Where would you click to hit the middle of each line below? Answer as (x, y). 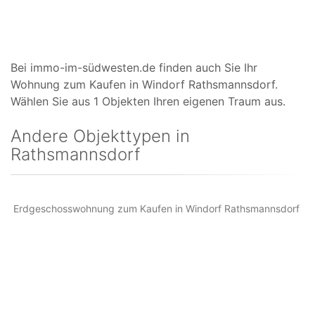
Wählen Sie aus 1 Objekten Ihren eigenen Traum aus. (148, 101)
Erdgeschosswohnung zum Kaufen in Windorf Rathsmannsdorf (156, 208)
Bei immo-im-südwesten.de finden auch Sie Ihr (134, 67)
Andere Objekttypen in (100, 136)
